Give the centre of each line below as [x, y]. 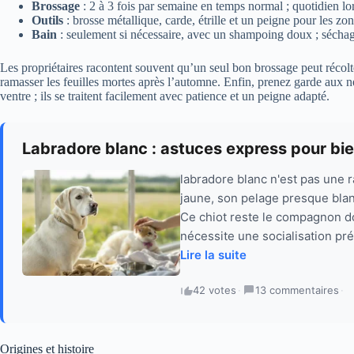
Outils [47, 21]
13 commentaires [297, 290]
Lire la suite [213, 255]
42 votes [215, 290]
